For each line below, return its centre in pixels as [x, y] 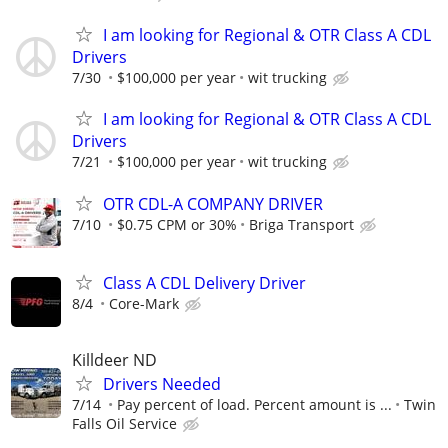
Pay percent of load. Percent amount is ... [254, 404]
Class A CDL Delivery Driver [204, 282]
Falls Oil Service [124, 423]
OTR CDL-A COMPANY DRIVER [213, 203]
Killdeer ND [114, 359]
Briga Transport [301, 224]
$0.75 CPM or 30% [177, 224]
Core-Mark [144, 303]
